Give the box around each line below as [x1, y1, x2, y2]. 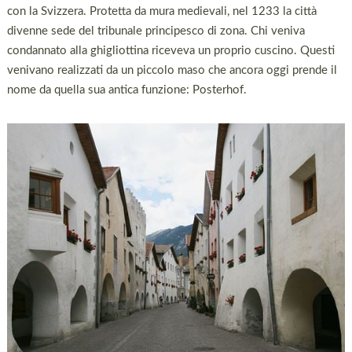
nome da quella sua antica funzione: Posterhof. [6, 84, 247, 97]
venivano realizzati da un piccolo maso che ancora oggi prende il [6, 64, 337, 77]
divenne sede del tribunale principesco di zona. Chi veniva [6, 25, 305, 38]
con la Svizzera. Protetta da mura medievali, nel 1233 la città [6, 5, 317, 18]
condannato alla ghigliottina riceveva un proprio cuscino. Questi [6, 45, 335, 57]
